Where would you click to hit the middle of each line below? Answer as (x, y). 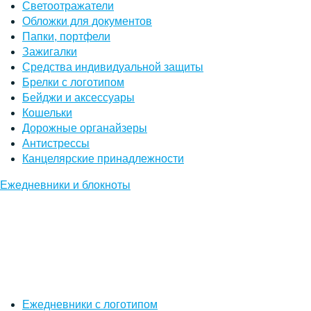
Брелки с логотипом (73, 82)
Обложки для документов (87, 21)
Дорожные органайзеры (85, 128)
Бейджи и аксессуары (78, 97)
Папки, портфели (66, 36)
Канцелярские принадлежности (103, 158)
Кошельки (47, 112)
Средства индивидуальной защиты (113, 67)
